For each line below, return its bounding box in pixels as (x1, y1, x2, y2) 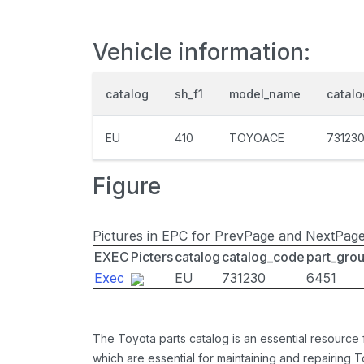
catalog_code (222, 249, 305, 265)
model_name (229, 87, 301, 101)
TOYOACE (229, 131, 284, 145)
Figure (93, 172, 161, 200)
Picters (131, 249, 173, 265)
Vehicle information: (93, 38, 310, 66)
